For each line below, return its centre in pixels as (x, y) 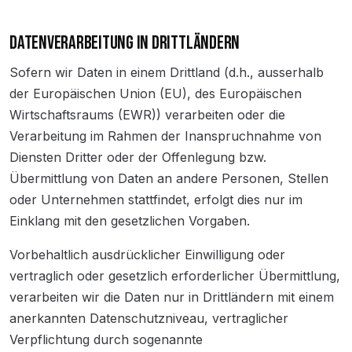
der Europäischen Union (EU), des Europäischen (156, 93)
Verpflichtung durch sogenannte (106, 339)
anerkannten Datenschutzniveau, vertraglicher (149, 318)
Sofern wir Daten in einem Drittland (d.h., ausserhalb (167, 72)
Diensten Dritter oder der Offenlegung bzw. (138, 157)
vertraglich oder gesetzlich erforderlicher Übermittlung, (175, 276)
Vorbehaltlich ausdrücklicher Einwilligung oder (147, 255)
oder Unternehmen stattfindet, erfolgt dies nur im (156, 200)
